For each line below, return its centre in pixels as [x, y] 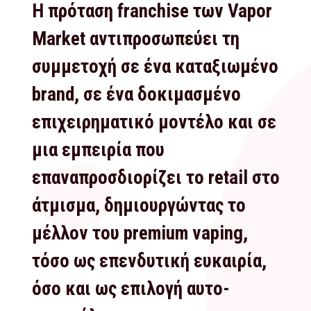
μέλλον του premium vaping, [140, 234]
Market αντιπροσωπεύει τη [136, 39]
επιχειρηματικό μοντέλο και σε [154, 123]
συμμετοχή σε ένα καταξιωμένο [155, 67]
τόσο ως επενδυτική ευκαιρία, [149, 261]
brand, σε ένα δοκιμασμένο [136, 95]
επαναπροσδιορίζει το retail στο [156, 178]
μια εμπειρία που [98, 150]
